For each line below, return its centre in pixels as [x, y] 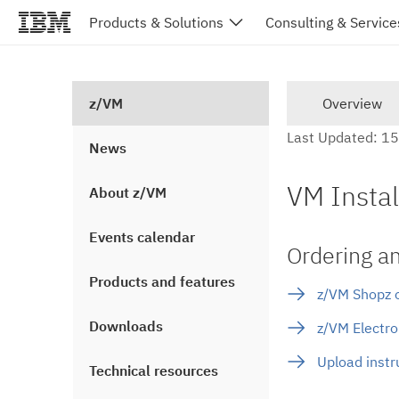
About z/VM [128, 192]
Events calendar [142, 237]
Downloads [126, 326]
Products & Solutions [156, 22]
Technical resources [154, 370]
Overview [352, 103]
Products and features [162, 281]
